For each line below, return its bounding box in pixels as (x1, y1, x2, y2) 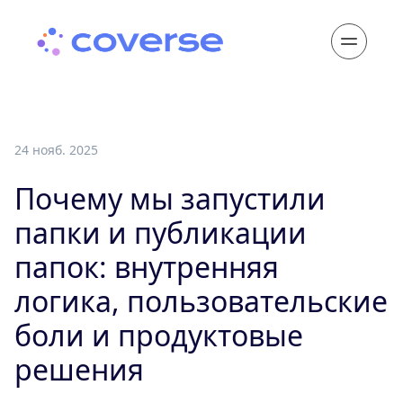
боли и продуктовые (14, 316, 303, 354)
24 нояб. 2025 (14, 141, 98, 158)
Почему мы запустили (14, 179, 326, 218)
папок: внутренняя (14, 247, 279, 286)
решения (14, 350, 144, 389)
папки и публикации (14, 213, 307, 252)
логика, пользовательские (14, 282, 388, 320)
